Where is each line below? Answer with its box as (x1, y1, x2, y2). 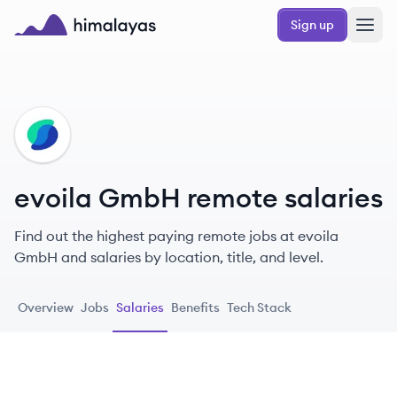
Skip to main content (13, 7, 135, 23)
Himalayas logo (13, 36, 118, 54)
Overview (18, 300, 74, 315)
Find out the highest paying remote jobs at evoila (14, 227, 339, 245)
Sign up (291, 17, 334, 33)
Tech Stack (227, 300, 292, 315)
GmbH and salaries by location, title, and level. (14, 248, 323, 266)
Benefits (171, 300, 220, 315)
